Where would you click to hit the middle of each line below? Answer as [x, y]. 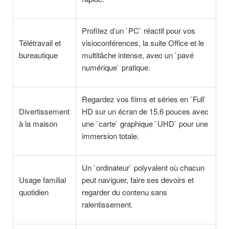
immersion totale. [111, 135]
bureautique [39, 55]
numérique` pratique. [116, 67]
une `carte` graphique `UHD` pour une [145, 123]
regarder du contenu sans [125, 192]
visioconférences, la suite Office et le [143, 42]
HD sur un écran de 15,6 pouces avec [145, 111]
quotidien [34, 192]
